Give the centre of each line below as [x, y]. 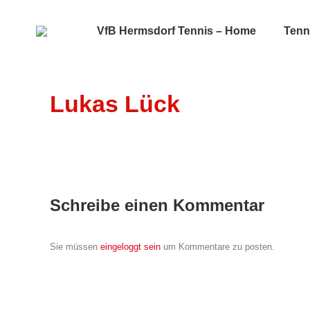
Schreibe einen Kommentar [157, 205]
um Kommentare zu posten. [218, 247]
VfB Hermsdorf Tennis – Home [176, 31]
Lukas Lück [115, 104]
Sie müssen [75, 247]
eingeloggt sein [130, 247]
